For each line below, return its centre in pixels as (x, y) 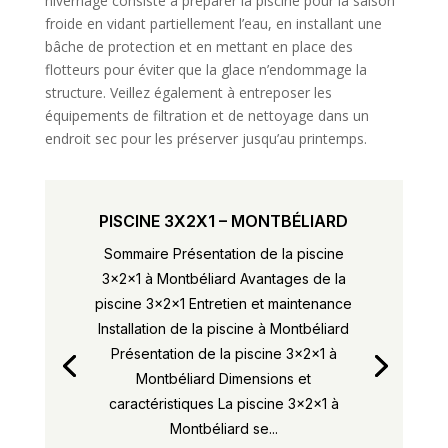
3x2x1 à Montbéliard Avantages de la (223, 278)
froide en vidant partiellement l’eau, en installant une (213, 23)
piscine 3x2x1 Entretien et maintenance (224, 303)
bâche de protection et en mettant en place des (198, 46)
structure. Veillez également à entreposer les (188, 92)
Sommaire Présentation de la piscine (223, 253)
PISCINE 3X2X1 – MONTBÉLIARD (224, 220)
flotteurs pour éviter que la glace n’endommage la (205, 69)
